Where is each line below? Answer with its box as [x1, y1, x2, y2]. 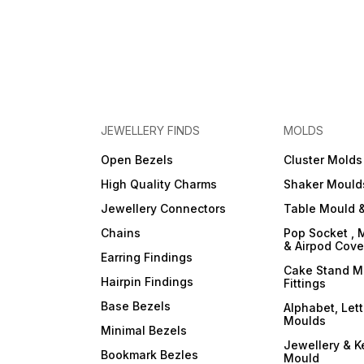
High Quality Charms [101, 177, 218, 191]
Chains [101, 226, 141, 240]
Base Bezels [101, 299, 171, 313]
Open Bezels [101, 153, 174, 167]
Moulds [284, 314, 327, 327]
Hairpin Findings [101, 275, 194, 288]
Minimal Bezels [101, 323, 188, 337]
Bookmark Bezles [101, 348, 199, 362]
